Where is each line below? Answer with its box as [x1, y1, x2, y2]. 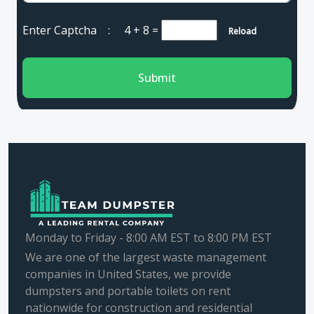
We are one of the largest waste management [25, 250, 266, 265]
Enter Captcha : [22, 22, 124, 38]
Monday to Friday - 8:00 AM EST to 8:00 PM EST [25, 230, 272, 245]
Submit [138, 70, 176, 86]
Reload [220, 25, 257, 37]
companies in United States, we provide [25, 266, 231, 282]
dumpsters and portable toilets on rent [25, 283, 231, 299]
